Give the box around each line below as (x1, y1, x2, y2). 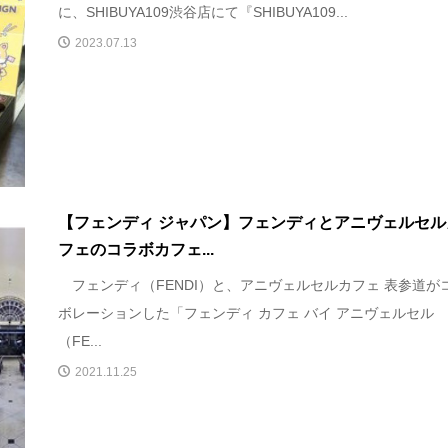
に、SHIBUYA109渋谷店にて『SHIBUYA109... (58, 3, 349, 20)
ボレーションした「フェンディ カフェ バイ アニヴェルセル (58, 304, 435, 321)
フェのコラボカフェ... (58, 240, 215, 258)
